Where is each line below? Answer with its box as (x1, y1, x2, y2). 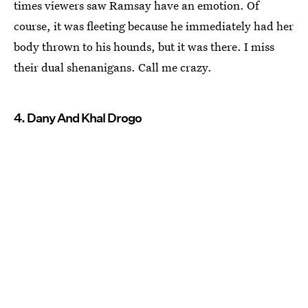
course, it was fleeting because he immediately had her (14, 17, 294, 34)
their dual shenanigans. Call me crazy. (14, 58, 212, 75)
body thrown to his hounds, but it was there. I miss (14, 38, 274, 54)
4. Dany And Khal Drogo (14, 110, 142, 125)
